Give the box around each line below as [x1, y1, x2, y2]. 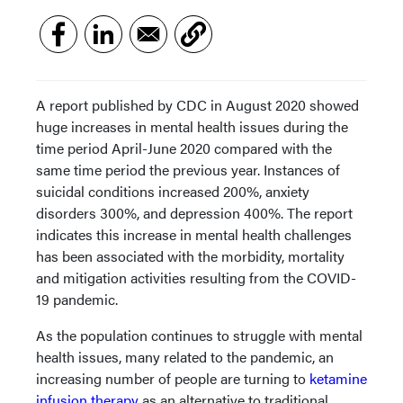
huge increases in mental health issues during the [36, 116, 348, 137]
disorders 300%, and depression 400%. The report [36, 202, 353, 223]
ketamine [309, 368, 367, 389]
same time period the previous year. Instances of [36, 159, 340, 180]
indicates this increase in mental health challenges [36, 224, 352, 245]
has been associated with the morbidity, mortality [36, 246, 345, 266]
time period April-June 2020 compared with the [36, 138, 332, 158]
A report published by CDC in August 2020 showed [36, 94, 359, 115]
